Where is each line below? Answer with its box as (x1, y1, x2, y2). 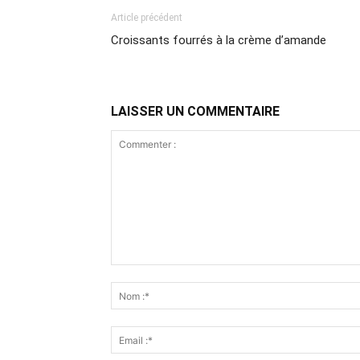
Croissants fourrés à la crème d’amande (111, 33, 326, 47)
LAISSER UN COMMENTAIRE (111, 104, 280, 119)
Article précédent (111, 12, 182, 23)
